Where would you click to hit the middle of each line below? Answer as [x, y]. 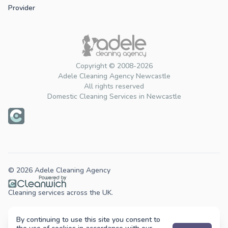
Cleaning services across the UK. [61, 193]
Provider [22, 8]
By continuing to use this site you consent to [88, 219]
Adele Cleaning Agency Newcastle [114, 76]
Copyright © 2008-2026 [114, 66]
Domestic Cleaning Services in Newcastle [114, 97]
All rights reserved [114, 87]
